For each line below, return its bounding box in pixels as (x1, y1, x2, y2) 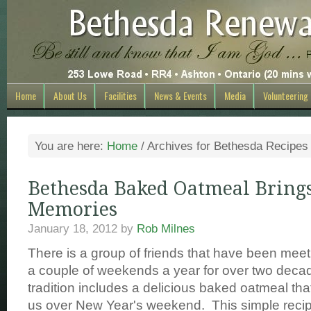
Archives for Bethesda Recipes (144, 139, 308, 153)
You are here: (35, 139, 107, 153)
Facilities (104, 88, 137, 103)
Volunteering (263, 88, 308, 103)
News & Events (154, 88, 207, 103)
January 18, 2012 (28, 221, 117, 235)
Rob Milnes (137, 221, 195, 235)
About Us (53, 88, 87, 103)
